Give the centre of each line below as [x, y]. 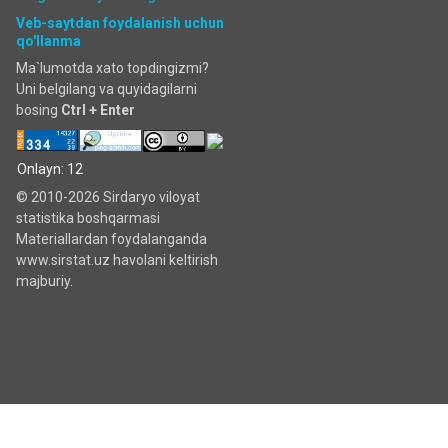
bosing [38, 110]
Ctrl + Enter [98, 110]
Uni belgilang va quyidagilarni [106, 89]
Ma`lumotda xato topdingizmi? [112, 68]
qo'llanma [48, 41]
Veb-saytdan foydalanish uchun [120, 23]
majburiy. [44, 281]
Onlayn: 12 [50, 169]
